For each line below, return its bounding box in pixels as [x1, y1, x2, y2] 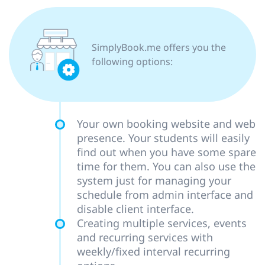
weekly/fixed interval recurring [77, 244, 230, 259]
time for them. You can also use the [77, 159, 256, 174]
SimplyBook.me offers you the [92, 41, 226, 54]
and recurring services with [77, 230, 213, 245]
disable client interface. [77, 202, 194, 216]
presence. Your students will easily [77, 131, 250, 146]
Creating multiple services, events [77, 216, 247, 231]
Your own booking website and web [77, 117, 256, 131]
